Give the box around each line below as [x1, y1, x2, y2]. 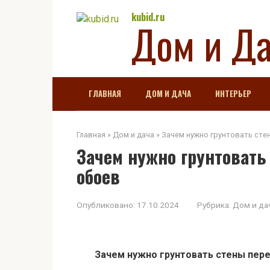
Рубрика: [197, 200, 231, 210]
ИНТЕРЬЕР [215, 87, 251, 99]
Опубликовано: [77, 200, 135, 210]
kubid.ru [131, 10, 165, 24]
